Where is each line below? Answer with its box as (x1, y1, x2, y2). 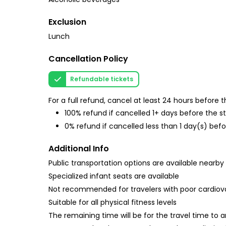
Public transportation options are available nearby (48, 158, 224, 168)
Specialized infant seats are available (48, 171, 179, 182)
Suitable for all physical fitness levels (48, 197, 177, 208)
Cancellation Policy (48, 53, 128, 65)
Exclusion (48, 16, 86, 28)
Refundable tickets (70, 75, 133, 83)
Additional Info (48, 143, 109, 155)
